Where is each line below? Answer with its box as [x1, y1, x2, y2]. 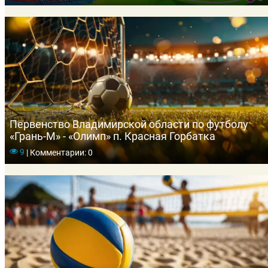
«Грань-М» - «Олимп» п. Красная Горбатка [10, 129, 215, 142]
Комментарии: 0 [28, 147, 93, 157]
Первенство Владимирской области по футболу [10, 117, 248, 130]
